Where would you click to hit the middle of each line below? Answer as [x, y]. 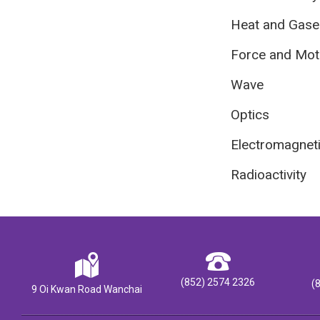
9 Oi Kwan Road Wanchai [87, 289]
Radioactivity [268, 175]
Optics [250, 115]
